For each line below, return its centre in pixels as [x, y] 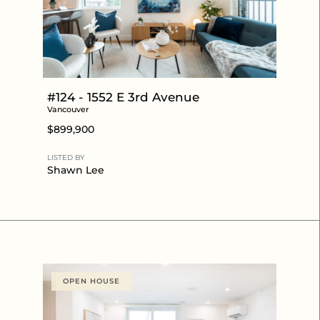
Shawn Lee [76, 170]
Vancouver [68, 109]
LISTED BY [66, 157]
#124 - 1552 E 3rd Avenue [123, 97]
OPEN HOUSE [91, 281]
